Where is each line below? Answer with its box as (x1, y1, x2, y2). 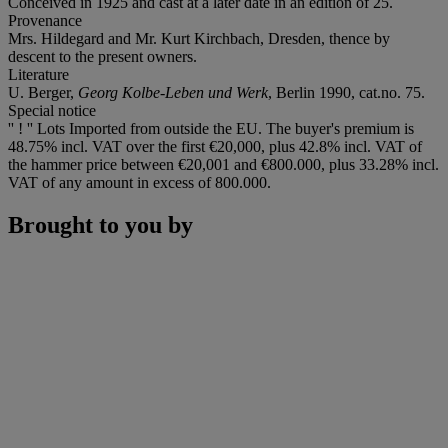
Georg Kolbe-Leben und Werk (78, 83, 268, 101)
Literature (8, 65, 69, 83)
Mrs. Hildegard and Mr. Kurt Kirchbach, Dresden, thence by (8, 29, 390, 47)
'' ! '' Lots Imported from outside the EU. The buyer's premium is (8, 119, 414, 137)
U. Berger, (8, 83, 78, 101)
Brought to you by (8, 211, 193, 238)
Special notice (8, 101, 96, 119)
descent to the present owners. (8, 47, 197, 65)
